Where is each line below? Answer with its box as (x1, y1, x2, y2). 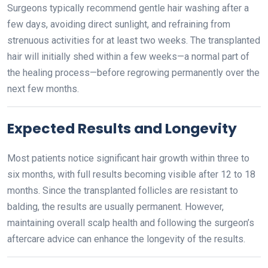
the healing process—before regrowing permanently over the (7, 67, 260, 78)
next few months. (7, 83, 79, 95)
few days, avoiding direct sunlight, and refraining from (7, 19, 230, 30)
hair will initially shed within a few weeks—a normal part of (7, 51, 249, 62)
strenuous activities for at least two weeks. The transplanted (7, 35, 260, 46)
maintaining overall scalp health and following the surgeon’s (7, 217, 254, 229)
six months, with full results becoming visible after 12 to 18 (7, 169, 255, 180)
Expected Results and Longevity (7, 118, 237, 138)
